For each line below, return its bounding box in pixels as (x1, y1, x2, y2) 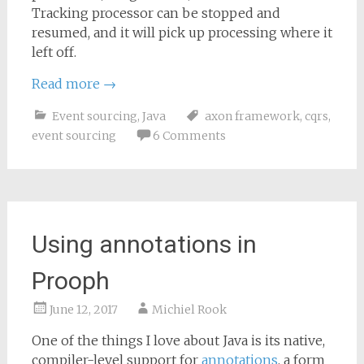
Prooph (31, 266, 110, 295)
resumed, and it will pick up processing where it (31, 24, 332, 41)
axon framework (204, 109, 300, 123)
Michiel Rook (151, 302, 227, 317)
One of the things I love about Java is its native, (31, 332, 325, 349)
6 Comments (152, 128, 226, 143)
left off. (31, 44, 76, 60)
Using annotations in (31, 230, 257, 258)
